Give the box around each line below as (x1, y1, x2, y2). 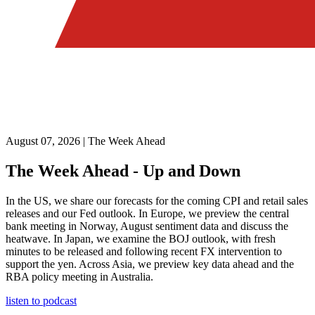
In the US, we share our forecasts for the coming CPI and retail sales (6, 194, 308, 207)
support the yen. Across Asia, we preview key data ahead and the (6, 257, 294, 270)
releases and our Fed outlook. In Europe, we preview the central (6, 207, 289, 219)
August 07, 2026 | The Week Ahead (6, 134, 165, 147)
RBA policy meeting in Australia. (6, 270, 153, 283)
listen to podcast (6, 294, 77, 307)
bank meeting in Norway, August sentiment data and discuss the (6, 219, 288, 232)
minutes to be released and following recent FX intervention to (6, 245, 282, 257)
